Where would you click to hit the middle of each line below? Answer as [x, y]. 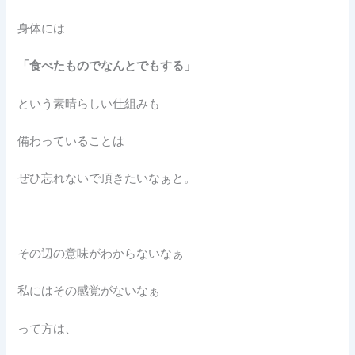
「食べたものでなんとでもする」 [107, 66]
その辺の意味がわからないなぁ [101, 253]
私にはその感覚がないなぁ [89, 291]
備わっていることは [71, 141]
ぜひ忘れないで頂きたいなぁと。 [107, 179]
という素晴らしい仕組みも [89, 103]
